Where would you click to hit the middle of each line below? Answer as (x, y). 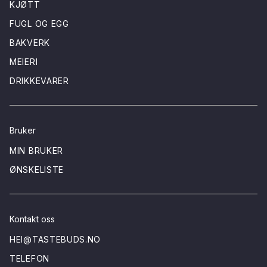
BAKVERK (30, 43)
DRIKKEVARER (39, 81)
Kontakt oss (32, 219)
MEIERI (24, 62)
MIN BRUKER (36, 150)
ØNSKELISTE (37, 170)
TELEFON (30, 258)
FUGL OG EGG (39, 24)
